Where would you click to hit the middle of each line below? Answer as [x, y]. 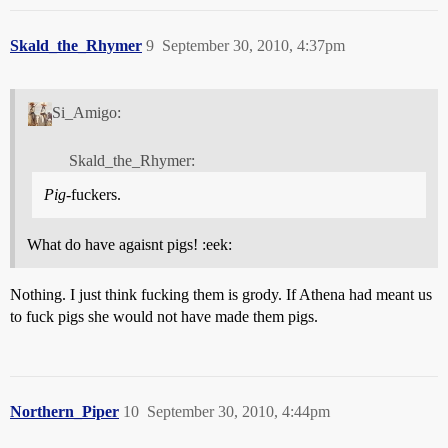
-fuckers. [93, 195]
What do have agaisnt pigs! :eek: [129, 245]
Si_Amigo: [86, 112]
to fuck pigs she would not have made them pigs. [164, 317]
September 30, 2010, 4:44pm [238, 412]
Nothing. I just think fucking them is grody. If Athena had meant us [221, 295]
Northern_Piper [64, 412]
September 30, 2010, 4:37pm [253, 45]
